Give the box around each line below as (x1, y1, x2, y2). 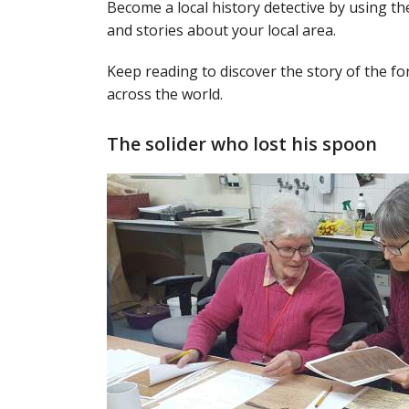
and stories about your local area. (107, 20, 336, 40)
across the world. (107, 84, 223, 104)
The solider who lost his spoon (107, 131, 377, 156)
